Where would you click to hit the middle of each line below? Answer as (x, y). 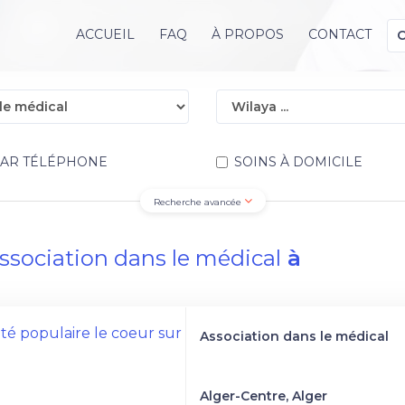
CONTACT (339, 34)
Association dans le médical (294, 336)
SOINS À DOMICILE (298, 162)
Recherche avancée (198, 202)
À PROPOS (247, 34)
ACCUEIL (105, 34)
